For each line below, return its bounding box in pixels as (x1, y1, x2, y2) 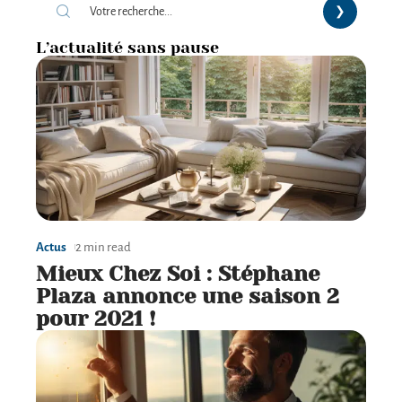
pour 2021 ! (36, 305, 155, 331)
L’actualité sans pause (36, 38, 219, 57)
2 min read (75, 240, 131, 254)
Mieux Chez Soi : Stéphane (36, 260, 319, 286)
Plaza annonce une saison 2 (36, 283, 339, 309)
